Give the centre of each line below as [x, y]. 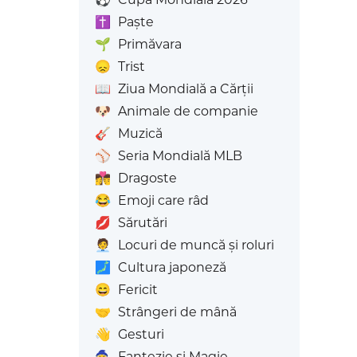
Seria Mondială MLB [180, 156]
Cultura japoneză [172, 267]
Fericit [137, 290]
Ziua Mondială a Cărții [185, 89]
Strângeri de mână [177, 312]
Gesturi [141, 334]
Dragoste [147, 178]
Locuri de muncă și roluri [196, 245]
